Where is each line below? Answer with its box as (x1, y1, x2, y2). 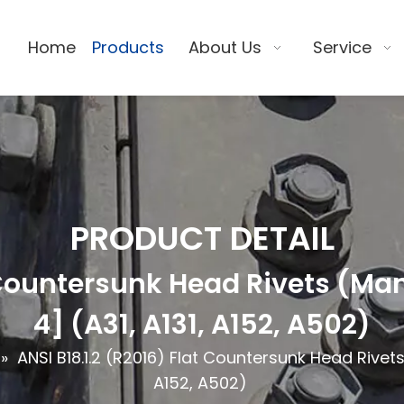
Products (92, 36, 165, 59)
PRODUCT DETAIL (69, 216, 335, 262)
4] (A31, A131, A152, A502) (33, 306, 371, 344)
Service (313, 36, 372, 59)
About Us (188, 36, 262, 59)
